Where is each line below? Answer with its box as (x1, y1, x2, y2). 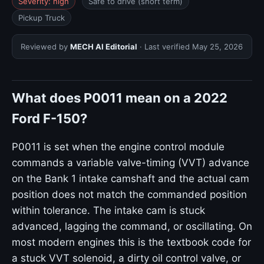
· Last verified (137, 42, 192, 51)
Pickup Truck (18, 13, 65, 22)
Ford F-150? (12, 111, 87, 126)
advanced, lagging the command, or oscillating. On (12, 220, 252, 232)
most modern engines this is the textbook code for (12, 236, 251, 248)
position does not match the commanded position (12, 189, 247, 200)
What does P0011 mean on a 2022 (12, 90, 227, 105)
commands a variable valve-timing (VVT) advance (12, 157, 249, 169)
